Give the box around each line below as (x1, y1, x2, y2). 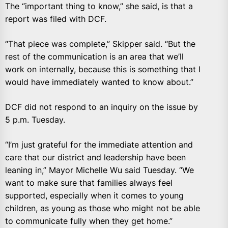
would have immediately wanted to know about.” (5, 77, 193, 88)
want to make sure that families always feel (5, 178, 173, 188)
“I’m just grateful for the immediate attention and (5, 139, 193, 150)
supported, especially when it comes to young (5, 190, 184, 201)
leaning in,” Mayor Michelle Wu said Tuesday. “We (5, 165, 194, 176)
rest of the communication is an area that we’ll (5, 51, 184, 62)
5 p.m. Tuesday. (5, 115, 65, 125)
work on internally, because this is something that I (5, 64, 201, 75)
